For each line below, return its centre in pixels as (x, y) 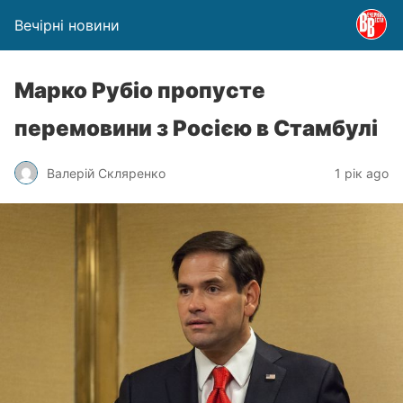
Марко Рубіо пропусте (140, 90)
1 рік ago (362, 173)
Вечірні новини (67, 25)
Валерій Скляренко (106, 173)
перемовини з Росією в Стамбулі (196, 128)
